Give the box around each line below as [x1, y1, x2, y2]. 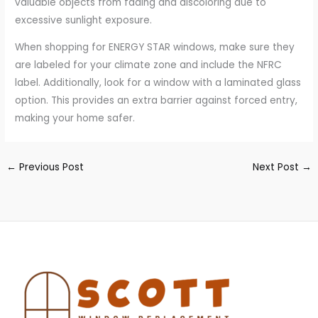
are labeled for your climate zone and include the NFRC [15, 58, 283, 72]
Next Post [252, 160, 302, 175]
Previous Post [16, 160, 84, 175]
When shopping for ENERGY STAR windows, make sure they [15, 40, 295, 55]
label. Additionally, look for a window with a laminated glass [15, 76, 302, 90]
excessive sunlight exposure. [15, 13, 153, 27]
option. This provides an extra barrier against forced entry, [15, 94, 298, 108]
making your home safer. [15, 111, 136, 126]
